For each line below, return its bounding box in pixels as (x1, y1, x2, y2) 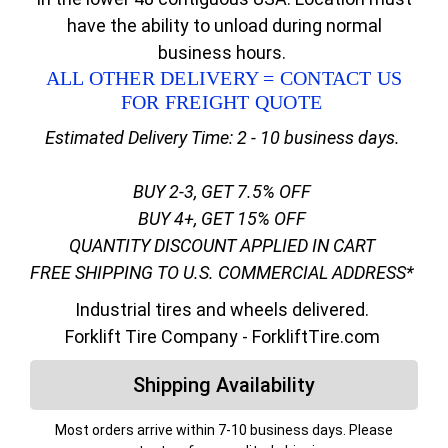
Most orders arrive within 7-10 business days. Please (55, 421, 393, 438)
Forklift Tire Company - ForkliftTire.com (64, 325, 384, 347)
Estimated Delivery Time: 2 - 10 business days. (44, 126, 404, 148)
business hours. (158, 41, 290, 63)
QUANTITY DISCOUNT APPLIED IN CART (69, 234, 379, 256)
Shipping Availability (133, 372, 315, 397)
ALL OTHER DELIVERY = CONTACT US (45, 66, 403, 89)
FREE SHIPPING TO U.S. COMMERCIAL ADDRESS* (30, 261, 418, 283)
